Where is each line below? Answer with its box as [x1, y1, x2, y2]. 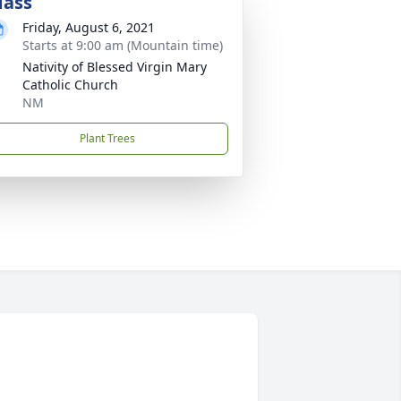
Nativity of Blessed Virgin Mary [22, 58, 207, 75]
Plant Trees [80, 131, 135, 146]
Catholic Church [22, 76, 118, 93]
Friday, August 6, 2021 [22, 19, 155, 36]
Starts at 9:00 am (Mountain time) [22, 37, 223, 54]
